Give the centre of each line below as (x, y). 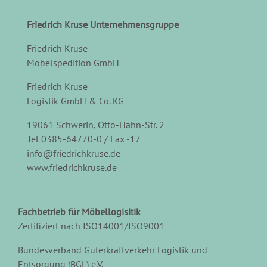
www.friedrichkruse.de (72, 168)
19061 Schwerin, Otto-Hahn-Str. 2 (96, 125)
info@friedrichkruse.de (74, 153)
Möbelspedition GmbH (73, 63)
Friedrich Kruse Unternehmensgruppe (103, 25)
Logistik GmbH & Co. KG (75, 101)
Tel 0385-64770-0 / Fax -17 (84, 139)
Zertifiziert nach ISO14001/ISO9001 (91, 226)
